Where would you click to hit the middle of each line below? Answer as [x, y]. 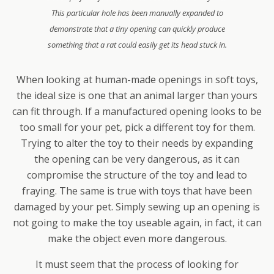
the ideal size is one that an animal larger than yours [137, 95]
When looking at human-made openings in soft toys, [137, 80]
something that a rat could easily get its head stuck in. [137, 45]
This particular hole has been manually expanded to [137, 13]
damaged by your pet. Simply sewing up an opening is [137, 207]
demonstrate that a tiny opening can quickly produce [137, 29]
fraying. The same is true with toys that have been [137, 191]
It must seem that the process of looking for [137, 264]
